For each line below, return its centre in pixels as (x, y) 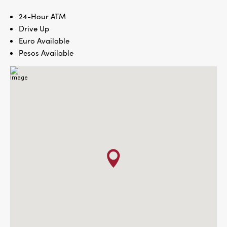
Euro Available (44, 41)
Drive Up (34, 28)
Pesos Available (46, 53)
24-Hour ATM (42, 16)
